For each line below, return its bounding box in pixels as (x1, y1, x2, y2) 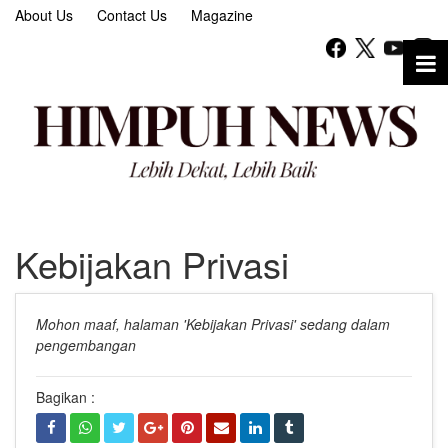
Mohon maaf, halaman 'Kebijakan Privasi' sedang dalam (36, 314, 390, 335)
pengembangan (36, 335, 136, 356)
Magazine (191, 5, 253, 25)
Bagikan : (36, 387, 95, 408)
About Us (15, 5, 73, 25)
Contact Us (97, 5, 167, 25)
